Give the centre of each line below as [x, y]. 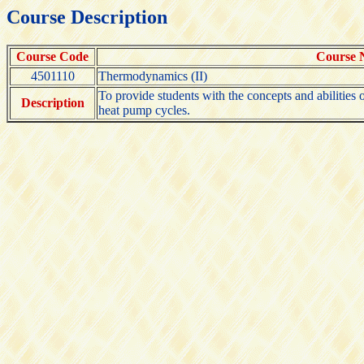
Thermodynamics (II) [153, 76]
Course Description [87, 17]
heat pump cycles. [144, 110]
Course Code [52, 56]
